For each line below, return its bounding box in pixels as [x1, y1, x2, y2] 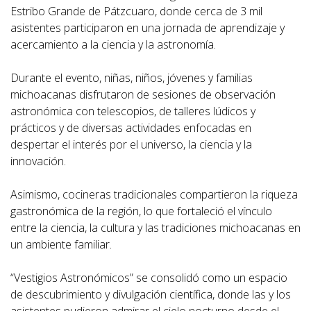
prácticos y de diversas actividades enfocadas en [10, 119, 251, 135]
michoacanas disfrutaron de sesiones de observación [10, 86, 276, 102]
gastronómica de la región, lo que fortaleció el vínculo [10, 203, 272, 219]
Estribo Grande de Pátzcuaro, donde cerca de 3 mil [10, 3, 262, 19]
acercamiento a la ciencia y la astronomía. [10, 36, 216, 52]
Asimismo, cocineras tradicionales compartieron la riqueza [10, 186, 298, 202]
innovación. [10, 153, 66, 169]
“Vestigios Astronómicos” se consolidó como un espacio [10, 269, 287, 285]
